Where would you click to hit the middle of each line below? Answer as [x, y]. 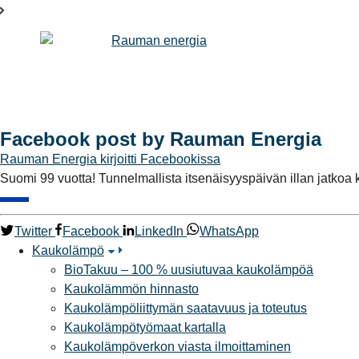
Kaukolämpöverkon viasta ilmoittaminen [177, 347]
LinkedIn [159, 232]
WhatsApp [229, 232]
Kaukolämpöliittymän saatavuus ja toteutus [186, 309]
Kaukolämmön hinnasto [131, 289]
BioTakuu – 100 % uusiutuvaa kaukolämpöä [189, 270]
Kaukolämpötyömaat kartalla [145, 328]
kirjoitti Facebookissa [160, 159]
